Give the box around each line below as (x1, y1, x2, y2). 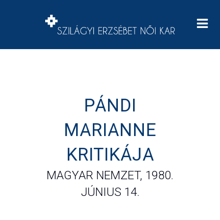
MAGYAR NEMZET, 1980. (47, 168, 173, 182)
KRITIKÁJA (66, 144, 154, 165)
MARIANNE (63, 120, 157, 140)
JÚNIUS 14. (81, 185, 139, 199)
